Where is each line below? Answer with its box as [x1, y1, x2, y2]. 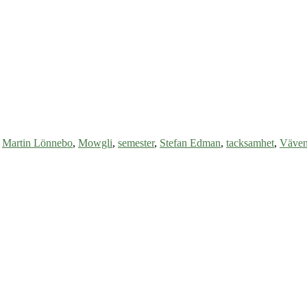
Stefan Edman [160, 136, 221, 149]
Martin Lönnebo [2, 136, 73, 149]
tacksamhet [226, 136, 274, 149]
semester [118, 136, 154, 149]
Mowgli [78, 136, 112, 149]
